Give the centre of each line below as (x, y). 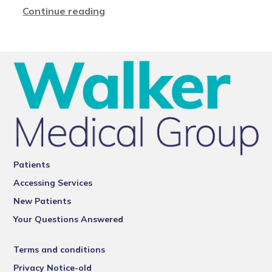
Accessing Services (53, 183)
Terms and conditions (59, 250)
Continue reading (64, 11)
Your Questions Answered (69, 219)
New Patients (42, 201)
